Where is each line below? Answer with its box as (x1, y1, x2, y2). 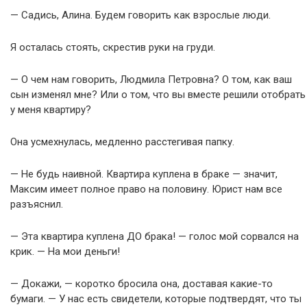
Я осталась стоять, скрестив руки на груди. (10, 41, 215, 53)
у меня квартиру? (10, 103, 91, 116)
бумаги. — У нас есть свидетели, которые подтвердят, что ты (10, 293, 302, 305)
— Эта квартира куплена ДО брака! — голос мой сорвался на (10, 230, 299, 243)
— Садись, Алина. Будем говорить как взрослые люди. (10, 9, 271, 21)
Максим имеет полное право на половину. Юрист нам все (10, 183, 282, 195)
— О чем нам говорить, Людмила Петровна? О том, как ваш (10, 73, 292, 86)
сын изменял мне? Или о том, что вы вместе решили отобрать (10, 88, 306, 101)
